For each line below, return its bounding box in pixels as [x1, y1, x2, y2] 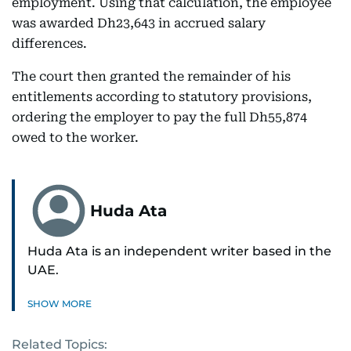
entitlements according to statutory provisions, [12, 89, 312, 105]
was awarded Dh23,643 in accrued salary [12, 16, 266, 31]
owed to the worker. [12, 130, 139, 146]
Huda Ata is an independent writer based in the [27, 244, 331, 259]
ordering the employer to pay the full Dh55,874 [12, 110, 307, 125]
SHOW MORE [27, 298, 92, 310]
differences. [12, 36, 87, 52]
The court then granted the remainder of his [12, 69, 291, 85]
